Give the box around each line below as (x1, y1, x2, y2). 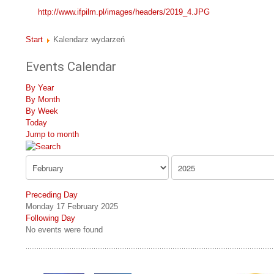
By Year (26, 83, 54, 93)
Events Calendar (26, 59, 116, 75)
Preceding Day (26, 190, 78, 200)
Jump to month (26, 130, 79, 139)
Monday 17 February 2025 (26, 202, 118, 212)
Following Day (26, 213, 75, 223)
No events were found (26, 225, 103, 235)
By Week (26, 106, 58, 116)
